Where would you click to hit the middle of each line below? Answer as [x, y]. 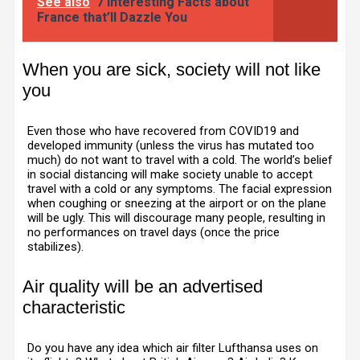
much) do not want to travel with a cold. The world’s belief [180, 160]
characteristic [76, 307]
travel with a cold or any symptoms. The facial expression [180, 189]
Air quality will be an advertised [143, 286]
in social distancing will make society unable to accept [170, 174]
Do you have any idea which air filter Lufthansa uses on [173, 348]
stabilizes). [55, 247]
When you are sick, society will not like [172, 70]
